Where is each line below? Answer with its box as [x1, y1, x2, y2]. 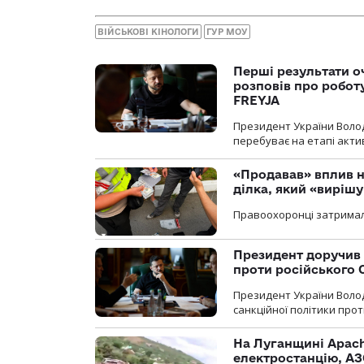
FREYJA [233, 93, 279, 107]
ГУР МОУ [206, 26, 248, 37]
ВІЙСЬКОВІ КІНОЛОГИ [97, 26, 199, 37]
